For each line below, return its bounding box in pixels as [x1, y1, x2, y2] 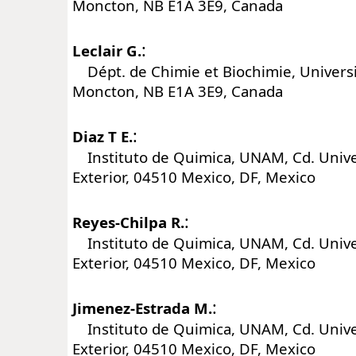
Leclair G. [72, 40, 141, 60]
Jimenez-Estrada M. [72, 297, 212, 318]
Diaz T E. [72, 126, 133, 146]
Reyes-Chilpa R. [72, 211, 184, 232]
